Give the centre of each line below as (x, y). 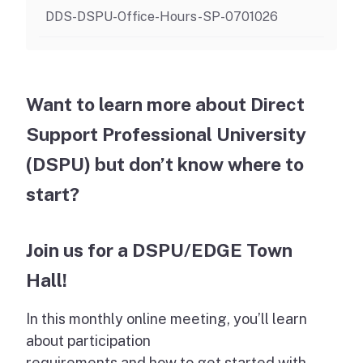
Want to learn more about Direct (165, 104)
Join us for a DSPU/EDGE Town (159, 250)
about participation (88, 340)
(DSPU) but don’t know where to (165, 164)
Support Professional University (166, 134)
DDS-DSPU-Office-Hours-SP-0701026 (162, 17)
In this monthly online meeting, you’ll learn (167, 318)
